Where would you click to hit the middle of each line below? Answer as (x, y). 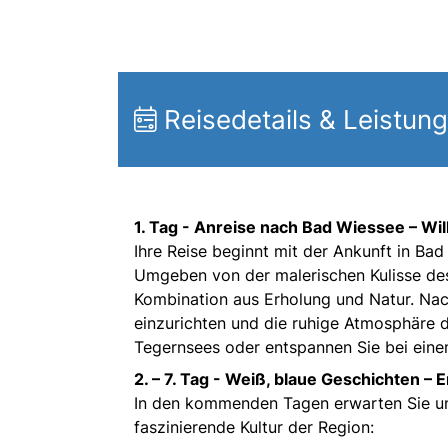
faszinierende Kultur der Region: (254, 427)
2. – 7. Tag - (179, 379)
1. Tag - (164, 227)
